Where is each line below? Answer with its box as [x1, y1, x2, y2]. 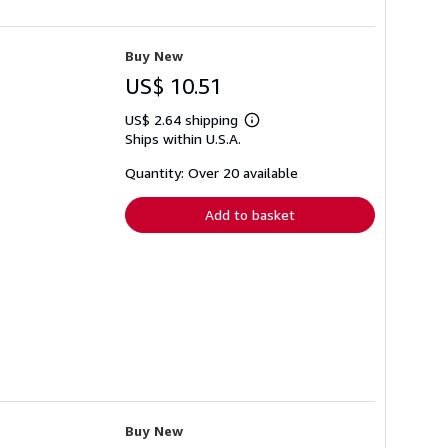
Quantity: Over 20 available [125, 164, 298, 182]
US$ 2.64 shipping [125, 111, 242, 129]
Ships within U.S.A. [125, 130, 241, 148]
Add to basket [205, 206, 295, 224]
